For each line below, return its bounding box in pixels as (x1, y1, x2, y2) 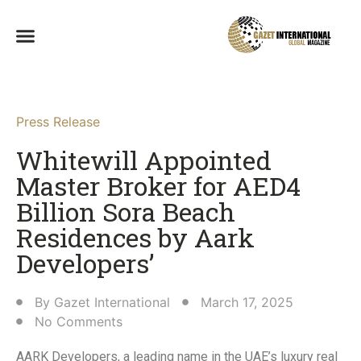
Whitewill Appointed (16, 143, 272, 178)
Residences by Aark (16, 220, 255, 255)
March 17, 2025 (201, 294, 293, 311)
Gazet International (54, 294, 170, 311)
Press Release (16, 114, 100, 131)
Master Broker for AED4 (16, 168, 301, 204)
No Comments (35, 313, 122, 330)
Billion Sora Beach (16, 194, 235, 230)
